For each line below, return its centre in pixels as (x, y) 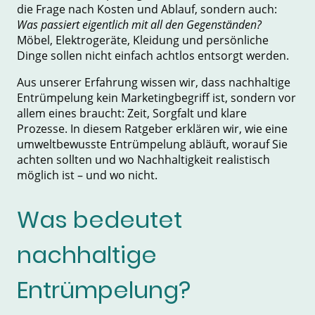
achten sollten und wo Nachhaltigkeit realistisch (143, 160)
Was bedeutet (99, 219)
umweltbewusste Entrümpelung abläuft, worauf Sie (152, 144)
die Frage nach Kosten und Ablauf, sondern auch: (147, 9)
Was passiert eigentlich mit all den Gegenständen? (139, 25)
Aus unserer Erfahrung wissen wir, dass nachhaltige (154, 83)
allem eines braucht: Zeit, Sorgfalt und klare (132, 114)
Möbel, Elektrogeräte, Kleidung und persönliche (143, 40)
